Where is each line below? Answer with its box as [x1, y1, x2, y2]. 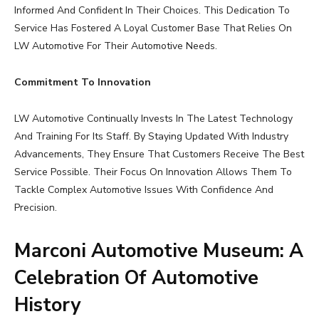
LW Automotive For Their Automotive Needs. [14, 39, 217, 53]
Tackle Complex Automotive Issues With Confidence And [14, 183, 273, 197]
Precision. [14, 201, 57, 215]
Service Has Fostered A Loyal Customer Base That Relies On [14, 21, 292, 36]
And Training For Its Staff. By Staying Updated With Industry [14, 130, 288, 144]
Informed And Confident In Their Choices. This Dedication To [14, 4, 290, 18]
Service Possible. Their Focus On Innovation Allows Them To [14, 165, 292, 179]
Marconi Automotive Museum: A [14, 238, 303, 265]
